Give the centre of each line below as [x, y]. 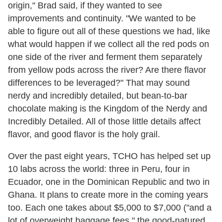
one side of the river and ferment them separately [105, 57]
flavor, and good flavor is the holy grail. [84, 134]
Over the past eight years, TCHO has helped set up [109, 156]
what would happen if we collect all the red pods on [109, 44]
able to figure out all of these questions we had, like [109, 31]
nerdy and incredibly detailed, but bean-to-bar [98, 95]
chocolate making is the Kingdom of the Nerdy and [108, 108]
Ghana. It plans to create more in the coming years [108, 194]
